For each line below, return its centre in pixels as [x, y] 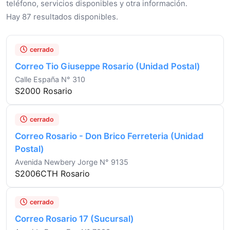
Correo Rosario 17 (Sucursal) [74, 218]
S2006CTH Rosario [52, 173]
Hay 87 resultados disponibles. [62, 16]
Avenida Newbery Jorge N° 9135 [72, 162]
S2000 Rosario [44, 91]
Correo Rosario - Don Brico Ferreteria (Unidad [109, 136]
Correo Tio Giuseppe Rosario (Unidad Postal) [108, 66]
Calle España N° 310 [50, 79]
